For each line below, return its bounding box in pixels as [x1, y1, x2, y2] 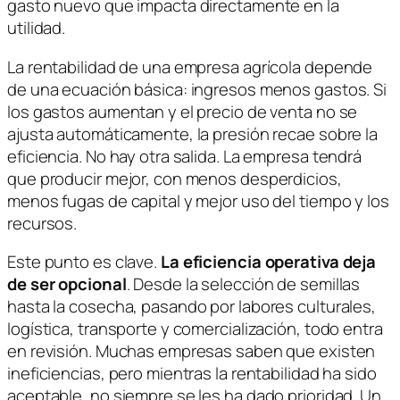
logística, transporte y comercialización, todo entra [7, 317, 383, 341]
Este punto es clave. [7, 250, 161, 274]
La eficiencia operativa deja [160, 250, 377, 274]
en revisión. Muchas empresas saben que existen [7, 339, 376, 363]
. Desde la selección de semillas [126, 272, 361, 296]
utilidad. [7, 16, 66, 40]
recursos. [7, 211, 78, 235]
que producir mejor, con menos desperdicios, [7, 166, 342, 190]
